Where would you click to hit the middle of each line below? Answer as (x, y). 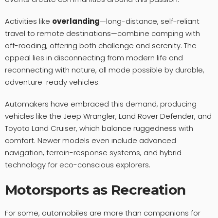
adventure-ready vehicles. (52, 82)
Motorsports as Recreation (95, 190)
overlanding (76, 21)
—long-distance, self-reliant (150, 21)
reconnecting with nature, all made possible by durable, (105, 70)
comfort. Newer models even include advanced (91, 140)
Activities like (28, 21)
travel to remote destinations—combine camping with (102, 33)
